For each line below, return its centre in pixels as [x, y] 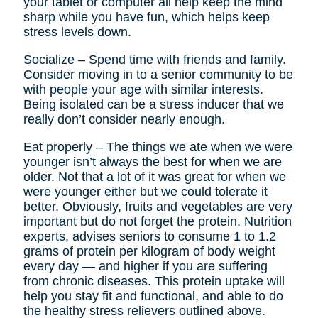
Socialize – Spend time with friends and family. [154, 60]
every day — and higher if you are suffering [145, 267]
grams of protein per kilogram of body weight [149, 252]
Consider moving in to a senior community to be [158, 75]
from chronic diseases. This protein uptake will [154, 281]
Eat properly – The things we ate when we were [158, 147]
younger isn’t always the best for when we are [152, 162]
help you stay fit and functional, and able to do [153, 296]
